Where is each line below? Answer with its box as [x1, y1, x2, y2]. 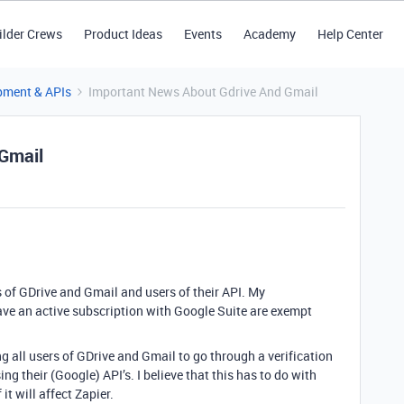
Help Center [317, 25, 383, 42]
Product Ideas [83, 25, 162, 42]
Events [183, 25, 222, 42]
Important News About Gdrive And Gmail [88, 83, 318, 100]
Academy [243, 25, 296, 42]
